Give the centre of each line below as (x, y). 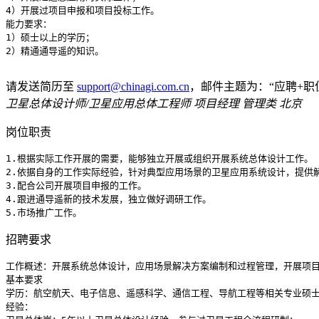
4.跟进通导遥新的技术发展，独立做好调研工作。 (109, 199)
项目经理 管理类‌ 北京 (248, 104)
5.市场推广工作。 (44, 213)
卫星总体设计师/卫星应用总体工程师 (98, 104)
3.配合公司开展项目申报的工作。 (76, 185)
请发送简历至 (41, 87)
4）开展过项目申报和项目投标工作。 (83, 10)
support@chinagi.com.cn (133, 87)
